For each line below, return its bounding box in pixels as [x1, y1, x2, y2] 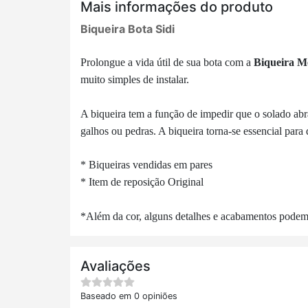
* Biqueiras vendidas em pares [80, 159, 212, 170]
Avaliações [80, 258, 151, 274]
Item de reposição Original [89, 176, 203, 188]
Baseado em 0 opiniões [80, 291, 177, 301]
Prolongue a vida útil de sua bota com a [80, 56, 254, 68]
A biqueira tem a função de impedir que [80, 108, 254, 120]
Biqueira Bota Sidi [80, 22, 175, 36]
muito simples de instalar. [80, 74, 192, 85]
